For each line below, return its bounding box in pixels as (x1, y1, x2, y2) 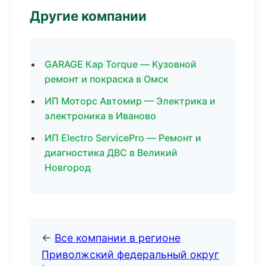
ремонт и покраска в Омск (45, 73, 169, 85)
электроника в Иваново (45, 110, 156, 122)
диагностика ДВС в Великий (45, 147, 178, 159)
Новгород (45, 161, 91, 173)
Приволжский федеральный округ (42, 248, 219, 261)
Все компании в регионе (55, 232, 180, 244)
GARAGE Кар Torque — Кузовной (45, 58, 197, 70)
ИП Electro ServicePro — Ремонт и (45, 132, 201, 144)
